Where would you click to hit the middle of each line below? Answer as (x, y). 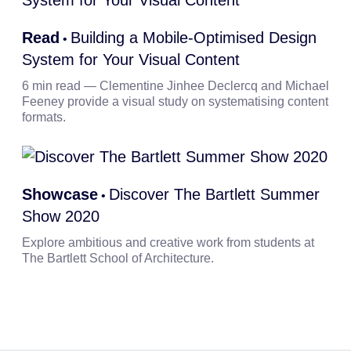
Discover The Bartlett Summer (214, 194)
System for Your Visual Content (130, 60)
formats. (43, 117)
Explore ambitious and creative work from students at (168, 242)
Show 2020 (60, 216)
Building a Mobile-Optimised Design (193, 38)
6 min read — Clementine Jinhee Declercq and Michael (175, 86)
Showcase (60, 194)
